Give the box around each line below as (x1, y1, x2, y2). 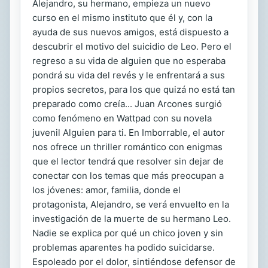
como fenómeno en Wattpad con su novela (32, 112, 212, 124)
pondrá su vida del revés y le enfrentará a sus (32, 69, 225, 81)
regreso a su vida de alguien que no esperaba (32, 55, 226, 67)
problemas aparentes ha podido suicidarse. (32, 242, 215, 254)
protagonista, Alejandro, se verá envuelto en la (32, 199, 229, 211)
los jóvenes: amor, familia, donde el (32, 184, 181, 196)
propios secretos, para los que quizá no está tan (32, 84, 235, 96)
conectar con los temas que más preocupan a (32, 170, 224, 182)
